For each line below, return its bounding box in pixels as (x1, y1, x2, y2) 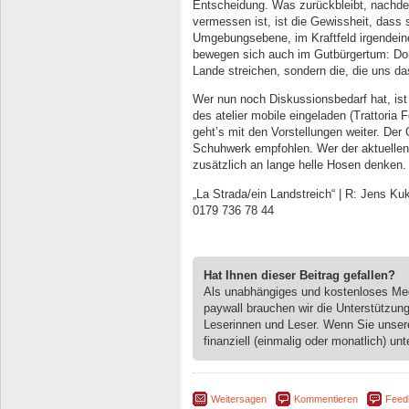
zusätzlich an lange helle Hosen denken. (193, 158, 406, 173)
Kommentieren (294, 393, 358, 405)
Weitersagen (211, 393, 267, 405)
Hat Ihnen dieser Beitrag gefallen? (204, 267, 395, 282)
